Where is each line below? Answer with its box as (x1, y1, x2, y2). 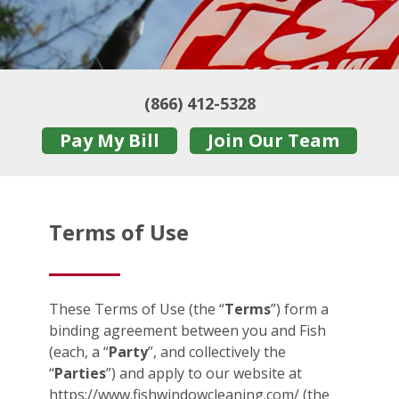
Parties (54, 363, 106, 384)
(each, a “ (49, 342, 109, 362)
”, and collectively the (148, 342, 286, 362)
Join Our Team (207, 128, 340, 152)
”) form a (271, 299, 329, 320)
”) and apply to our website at (106, 363, 302, 384)
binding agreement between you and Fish (49, 321, 326, 341)
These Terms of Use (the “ (49, 299, 224, 320)
